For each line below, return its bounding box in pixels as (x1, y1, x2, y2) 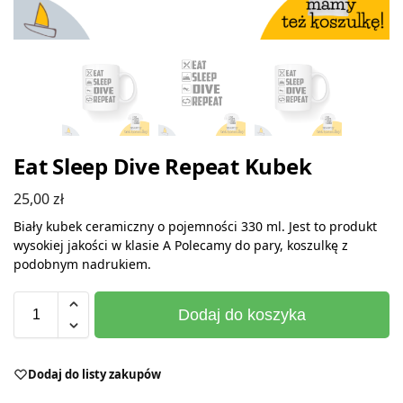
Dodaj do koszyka (178, 305, 306, 324)
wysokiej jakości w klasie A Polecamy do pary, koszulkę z (13, 236, 348, 254)
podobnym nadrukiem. (13, 255, 151, 273)
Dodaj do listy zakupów (28, 365, 161, 382)
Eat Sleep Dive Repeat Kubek (13, 151, 312, 181)
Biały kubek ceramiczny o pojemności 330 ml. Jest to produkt (13, 217, 377, 235)
